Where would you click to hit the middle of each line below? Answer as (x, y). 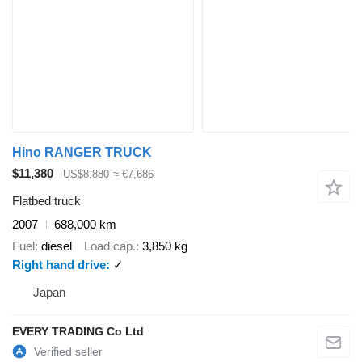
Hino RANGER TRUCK (82, 152)
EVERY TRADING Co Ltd (78, 331)
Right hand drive (59, 264)
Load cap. (110, 246)
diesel (57, 246)
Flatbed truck (46, 201)
